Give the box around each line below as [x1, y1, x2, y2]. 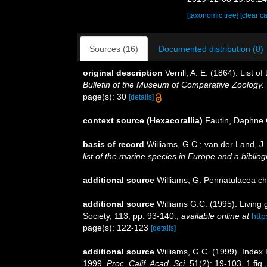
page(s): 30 [83, 92, 129, 101]
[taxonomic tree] [187, 11, 241, 20]
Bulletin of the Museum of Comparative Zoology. [83, 80, 264, 89]
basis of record [83, 139, 144, 149]
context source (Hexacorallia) [83, 116, 203, 125]
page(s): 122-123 [83, 223, 151, 232]
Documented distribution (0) [159, 44, 263, 54]
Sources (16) [89, 44, 138, 54]
